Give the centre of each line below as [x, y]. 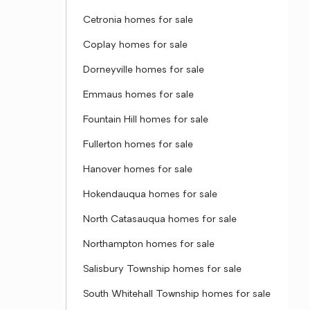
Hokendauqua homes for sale [150, 195]
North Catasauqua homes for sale [160, 220]
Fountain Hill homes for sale [146, 120]
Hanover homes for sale [138, 170]
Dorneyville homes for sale [144, 70]
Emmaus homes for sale [138, 95]
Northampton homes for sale [149, 245]
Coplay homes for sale [135, 45]
